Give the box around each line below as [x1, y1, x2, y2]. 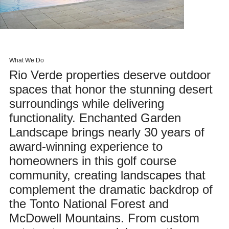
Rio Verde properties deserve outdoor [9, 68, 211, 82]
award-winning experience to [9, 140, 163, 153]
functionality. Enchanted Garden [9, 111, 181, 125]
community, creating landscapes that [9, 168, 205, 182]
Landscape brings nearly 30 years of [9, 125, 204, 139]
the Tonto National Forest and [9, 197, 169, 211]
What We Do [9, 57, 44, 64]
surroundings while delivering [9, 97, 164, 110]
